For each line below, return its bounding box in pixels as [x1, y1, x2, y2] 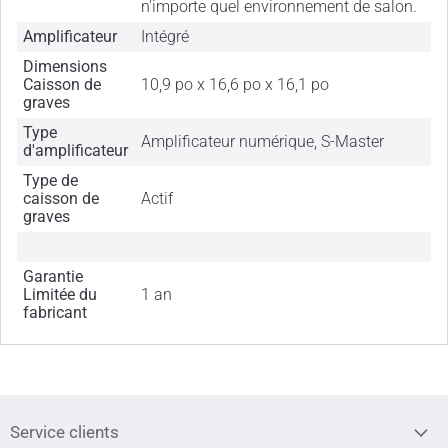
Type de [23, 171, 79, 191]
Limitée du [23, 285, 98, 305]
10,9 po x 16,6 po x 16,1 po [141, 75, 330, 95]
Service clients [10, 422, 119, 443]
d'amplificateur [23, 141, 129, 161]
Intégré [141, 27, 190, 47]
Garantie [23, 267, 84, 287]
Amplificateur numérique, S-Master [141, 132, 385, 152]
